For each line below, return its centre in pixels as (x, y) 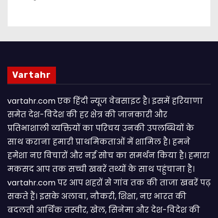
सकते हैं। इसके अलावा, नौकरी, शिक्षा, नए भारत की (97, 196)
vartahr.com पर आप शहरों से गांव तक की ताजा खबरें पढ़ (109, 182)
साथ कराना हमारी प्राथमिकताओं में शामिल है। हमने (99, 142)
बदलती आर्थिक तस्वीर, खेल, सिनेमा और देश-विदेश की (104, 210)
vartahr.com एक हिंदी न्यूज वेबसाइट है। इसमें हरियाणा (105, 101)
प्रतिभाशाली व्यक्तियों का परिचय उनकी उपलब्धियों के (101, 128)
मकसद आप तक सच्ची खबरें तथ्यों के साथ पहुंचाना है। (101, 169)
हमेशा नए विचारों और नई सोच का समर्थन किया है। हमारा (109, 155)
